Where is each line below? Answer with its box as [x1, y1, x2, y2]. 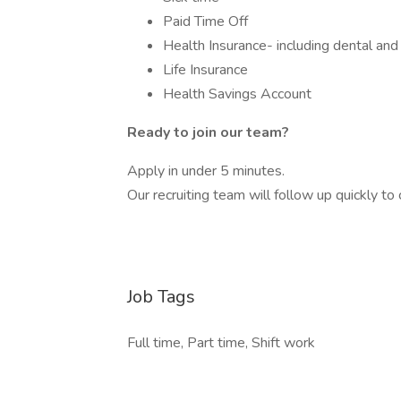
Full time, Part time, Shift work [127, 333, 315, 353]
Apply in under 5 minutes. [127, 161, 285, 181]
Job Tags [127, 285, 195, 309]
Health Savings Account [163, 84, 311, 104]
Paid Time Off [163, 12, 248, 31]
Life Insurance [163, 60, 248, 80]
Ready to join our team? [127, 123, 289, 142]
